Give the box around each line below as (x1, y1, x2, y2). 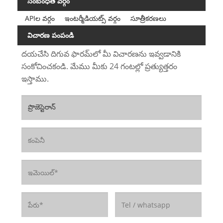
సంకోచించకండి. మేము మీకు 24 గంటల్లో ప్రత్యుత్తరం (21, 61, 177, 72)
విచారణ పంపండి (27, 30, 74, 40)
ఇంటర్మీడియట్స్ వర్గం (64, 13, 120, 23)
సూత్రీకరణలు (130, 13, 166, 23)
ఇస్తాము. (21, 73, 49, 85)
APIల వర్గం (24, 13, 55, 23)
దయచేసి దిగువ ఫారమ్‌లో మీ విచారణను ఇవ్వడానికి (21, 48, 181, 60)
